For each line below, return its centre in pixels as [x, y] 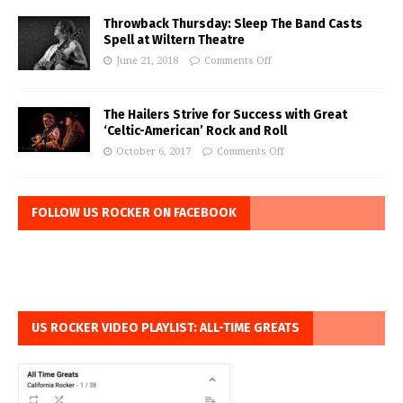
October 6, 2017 [153, 152]
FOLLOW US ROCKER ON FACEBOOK [134, 213]
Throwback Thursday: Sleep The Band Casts [233, 24]
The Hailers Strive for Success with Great [225, 115]
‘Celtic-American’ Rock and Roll [195, 131]
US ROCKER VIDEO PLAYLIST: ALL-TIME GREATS [166, 328]
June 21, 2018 [147, 61]
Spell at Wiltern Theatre [174, 40]
